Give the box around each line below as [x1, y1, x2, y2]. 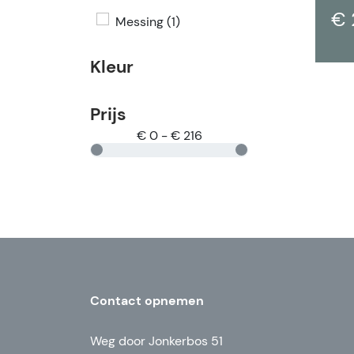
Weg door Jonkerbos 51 [90, 332, 223, 349]
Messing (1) [115, 13, 180, 30]
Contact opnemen [90, 292, 204, 309]
